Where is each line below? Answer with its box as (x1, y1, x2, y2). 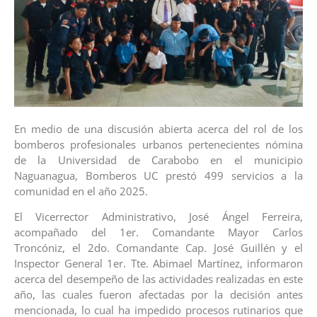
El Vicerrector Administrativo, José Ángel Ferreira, (14, 209, 303, 224)
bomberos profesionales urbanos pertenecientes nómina (14, 137, 303, 151)
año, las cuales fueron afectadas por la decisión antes (14, 287, 303, 302)
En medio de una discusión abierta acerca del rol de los (14, 121, 303, 136)
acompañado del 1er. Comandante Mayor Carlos (14, 225, 303, 240)
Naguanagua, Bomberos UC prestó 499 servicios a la (14, 168, 303, 183)
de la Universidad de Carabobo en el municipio (14, 152, 303, 167)
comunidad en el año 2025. (14, 183, 148, 198)
